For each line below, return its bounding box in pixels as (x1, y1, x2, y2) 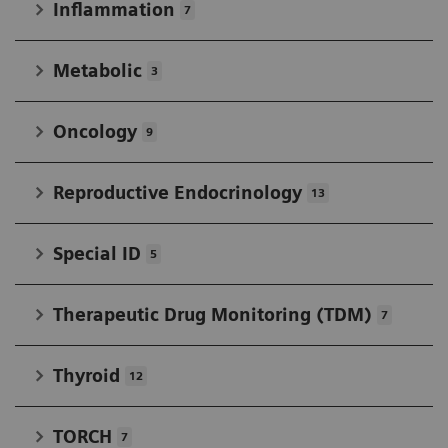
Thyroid (53, 365, 120, 387)
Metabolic (53, 60, 142, 82)
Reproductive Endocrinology (53, 182, 302, 204)
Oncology (53, 121, 137, 143)
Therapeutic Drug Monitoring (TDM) (53, 304, 372, 326)
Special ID (53, 243, 141, 265)
